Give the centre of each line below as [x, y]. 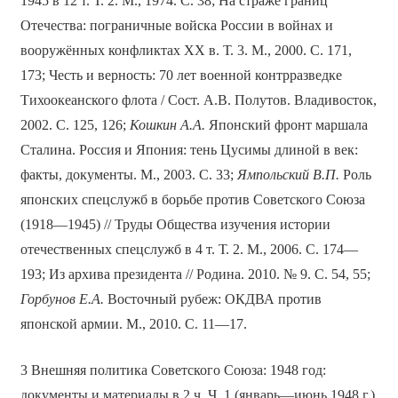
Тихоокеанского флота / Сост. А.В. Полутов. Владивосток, [198, 100]
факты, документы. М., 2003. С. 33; [128, 175]
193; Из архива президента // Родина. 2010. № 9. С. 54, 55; [195, 275]
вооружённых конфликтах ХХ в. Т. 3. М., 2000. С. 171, [186, 51]
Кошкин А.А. [167, 125]
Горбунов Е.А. [62, 299]
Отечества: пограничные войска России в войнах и [176, 26]
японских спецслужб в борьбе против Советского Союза [192, 200]
